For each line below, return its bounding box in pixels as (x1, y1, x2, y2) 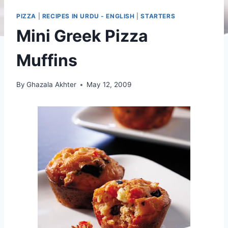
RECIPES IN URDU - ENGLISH (42, 12, 135, 20)
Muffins (16, 50, 77, 70)
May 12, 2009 (87, 80, 132, 89)
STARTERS (140, 12, 176, 20)
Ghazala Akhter (26, 80, 77, 89)
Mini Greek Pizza (16, 25, 148, 46)
